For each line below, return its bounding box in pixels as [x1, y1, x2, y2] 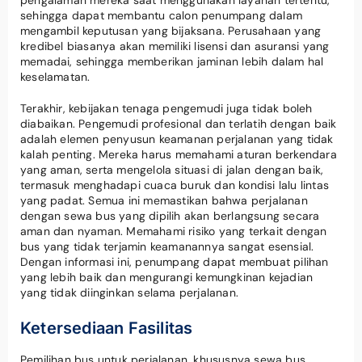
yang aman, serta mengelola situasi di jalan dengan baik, [20, 162, 324, 177]
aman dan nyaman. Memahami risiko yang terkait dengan [20, 223, 327, 238]
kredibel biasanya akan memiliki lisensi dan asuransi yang [20, 38, 330, 53]
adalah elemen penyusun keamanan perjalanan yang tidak [20, 131, 334, 146]
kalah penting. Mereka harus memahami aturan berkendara [20, 146, 337, 162]
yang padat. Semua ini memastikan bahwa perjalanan [20, 192, 308, 208]
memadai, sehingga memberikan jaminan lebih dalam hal [20, 53, 324, 69]
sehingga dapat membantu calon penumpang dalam [20, 7, 303, 23]
